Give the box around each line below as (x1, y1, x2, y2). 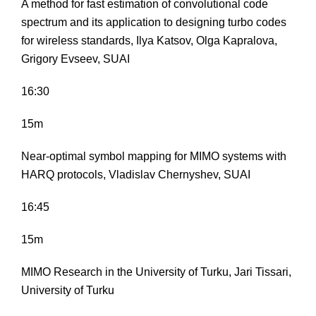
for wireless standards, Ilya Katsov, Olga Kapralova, (21, 35, 277, 47)
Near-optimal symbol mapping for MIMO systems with (21, 150, 286, 163)
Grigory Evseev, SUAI (21, 53, 130, 66)
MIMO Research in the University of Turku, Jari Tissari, (21, 266, 291, 279)
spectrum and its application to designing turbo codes (21, 16, 286, 29)
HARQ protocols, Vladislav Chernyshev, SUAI (21, 169, 250, 181)
